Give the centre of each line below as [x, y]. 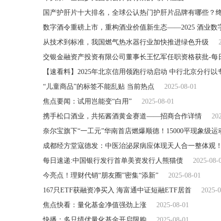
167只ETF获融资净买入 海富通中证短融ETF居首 [117, 190]
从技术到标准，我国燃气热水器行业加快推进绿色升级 [126, 42]
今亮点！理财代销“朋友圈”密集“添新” [101, 175]
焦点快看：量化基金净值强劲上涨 [95, 205]
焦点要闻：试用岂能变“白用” [87, 101]
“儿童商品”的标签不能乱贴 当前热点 [99, 86]
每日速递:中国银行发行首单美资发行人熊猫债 [113, 160]
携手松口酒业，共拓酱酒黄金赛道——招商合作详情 [122, 116]
